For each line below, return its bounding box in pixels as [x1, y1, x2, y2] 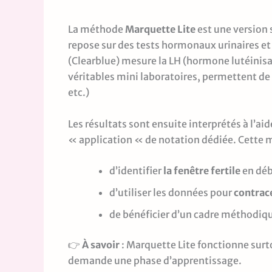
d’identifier [109, 165, 163, 177]
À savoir [82, 239, 120, 251]
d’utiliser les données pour [109, 186, 234, 199]
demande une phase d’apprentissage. [68, 254, 242, 267]
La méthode [68, 23, 125, 36]
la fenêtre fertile [163, 165, 240, 177]
